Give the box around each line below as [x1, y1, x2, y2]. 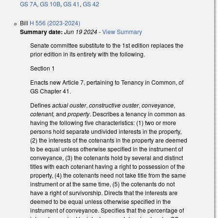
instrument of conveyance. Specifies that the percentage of [30, 205, 184, 214]
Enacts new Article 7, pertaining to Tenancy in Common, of [30, 77, 183, 86]
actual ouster [52, 100, 86, 109]
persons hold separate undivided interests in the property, [30, 127, 182, 135]
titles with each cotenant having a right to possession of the [30, 162, 185, 170]
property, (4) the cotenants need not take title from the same [30, 170, 186, 179]
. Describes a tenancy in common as [90, 109, 185, 118]
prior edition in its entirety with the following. [30, 50, 145, 58]
